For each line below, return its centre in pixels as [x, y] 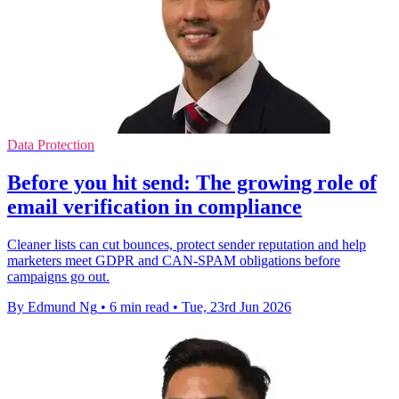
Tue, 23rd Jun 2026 [236, 307]
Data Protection [51, 145]
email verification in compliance [155, 207]
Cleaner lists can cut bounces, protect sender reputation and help [187, 245]
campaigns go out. [58, 277]
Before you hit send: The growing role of [192, 183]
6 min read [139, 307]
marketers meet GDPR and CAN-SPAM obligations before [174, 261]
